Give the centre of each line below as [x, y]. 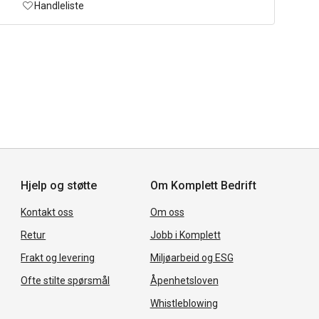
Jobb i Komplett [185, 235]
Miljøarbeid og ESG [192, 257]
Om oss [167, 212]
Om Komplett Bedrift [203, 185]
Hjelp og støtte [59, 185]
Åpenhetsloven [184, 280]
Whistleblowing [184, 303]
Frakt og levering [58, 257]
